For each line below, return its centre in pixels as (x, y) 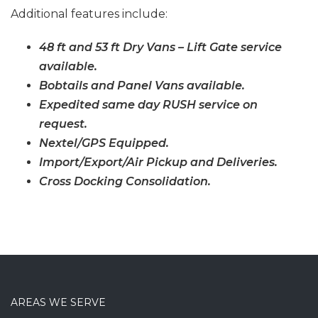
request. (63, 124)
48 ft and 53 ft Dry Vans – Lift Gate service (160, 47)
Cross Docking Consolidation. (125, 181)
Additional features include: (89, 13)
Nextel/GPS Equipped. (104, 143)
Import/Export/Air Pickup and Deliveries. (158, 162)
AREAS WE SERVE (58, 302)
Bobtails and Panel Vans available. (142, 85)
